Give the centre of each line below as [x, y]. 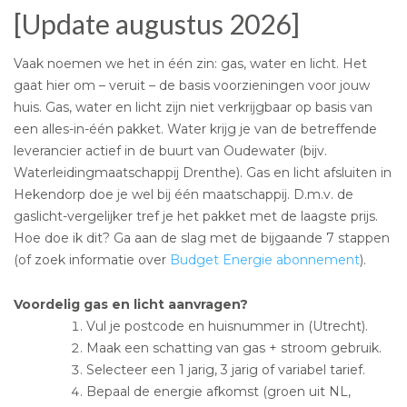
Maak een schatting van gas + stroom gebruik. [234, 347]
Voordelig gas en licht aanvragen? [131, 304]
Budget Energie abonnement [265, 259]
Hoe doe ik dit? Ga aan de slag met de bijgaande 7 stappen [202, 238]
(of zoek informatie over [92, 259]
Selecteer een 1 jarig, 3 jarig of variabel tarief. [226, 369]
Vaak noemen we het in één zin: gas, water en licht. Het [190, 63]
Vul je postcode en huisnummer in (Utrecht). [227, 326]
